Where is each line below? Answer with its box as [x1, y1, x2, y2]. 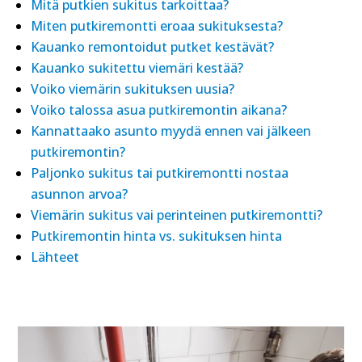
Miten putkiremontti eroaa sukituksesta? [31, 17, 284, 35]
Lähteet [31, 248, 80, 266]
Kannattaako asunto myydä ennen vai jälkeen [31, 122, 312, 140]
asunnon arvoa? [31, 185, 128, 203]
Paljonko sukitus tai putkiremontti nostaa [31, 164, 289, 182]
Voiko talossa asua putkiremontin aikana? [31, 101, 288, 119]
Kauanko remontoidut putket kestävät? [31, 38, 275, 56]
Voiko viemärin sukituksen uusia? [31, 80, 235, 98]
